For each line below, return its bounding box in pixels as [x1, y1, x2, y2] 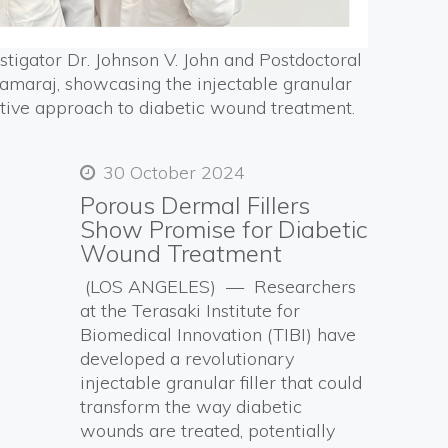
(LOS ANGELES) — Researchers [85, 275, 356, 298]
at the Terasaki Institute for [80, 299, 300, 322]
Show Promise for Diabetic [80, 214, 368, 244]
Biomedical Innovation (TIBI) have [80, 323, 356, 346]
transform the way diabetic [80, 395, 302, 418]
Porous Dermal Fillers [80, 190, 310, 220]
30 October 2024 [103, 161, 245, 184]
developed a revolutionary [80, 347, 294, 370]
